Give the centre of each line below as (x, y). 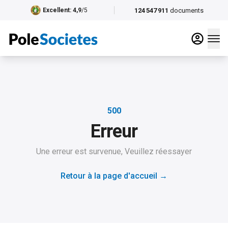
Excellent (56, 10)
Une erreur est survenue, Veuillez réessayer (114, 151)
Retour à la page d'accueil (109, 176)
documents (187, 10)
